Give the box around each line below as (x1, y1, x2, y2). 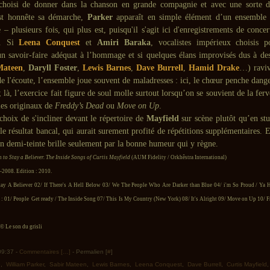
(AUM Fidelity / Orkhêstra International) (130, 154, 227, 160)
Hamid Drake (189, 63, 239, 72)
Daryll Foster (28, 63, 77, 72)
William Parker (6, 261, 44, 268)
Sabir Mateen (49, 261, 87, 268)
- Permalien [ (71, 248, 107, 255)
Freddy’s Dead (55, 101, 104, 110)
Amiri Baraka (96, 38, 151, 47)
